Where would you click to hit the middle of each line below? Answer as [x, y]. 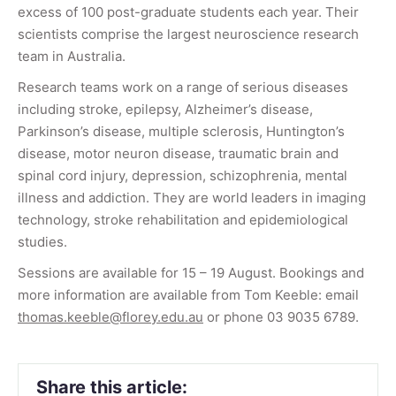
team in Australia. [72, 57]
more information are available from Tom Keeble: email [188, 295]
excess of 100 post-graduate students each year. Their [188, 12]
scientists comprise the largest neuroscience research [188, 34]
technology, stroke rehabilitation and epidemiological [183, 220]
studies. [42, 242]
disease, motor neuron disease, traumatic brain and [178, 154]
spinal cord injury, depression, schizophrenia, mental [183, 176]
